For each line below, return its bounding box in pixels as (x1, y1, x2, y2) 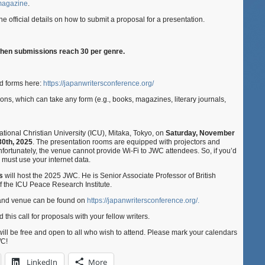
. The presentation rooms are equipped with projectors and (33, 138, 220, 146)
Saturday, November (166, 129, 235, 137)
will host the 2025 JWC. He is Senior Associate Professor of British (5, 172, 216, 180)
